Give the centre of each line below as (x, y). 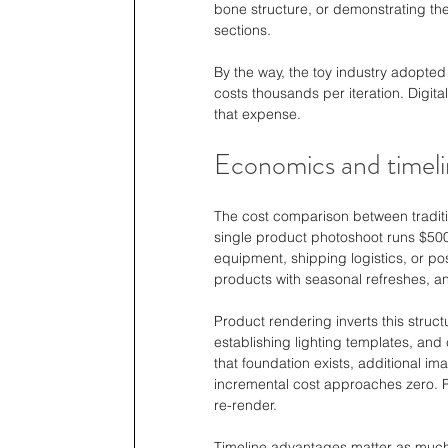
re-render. (245, 404)
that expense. (257, 113)
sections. (242, 29)
